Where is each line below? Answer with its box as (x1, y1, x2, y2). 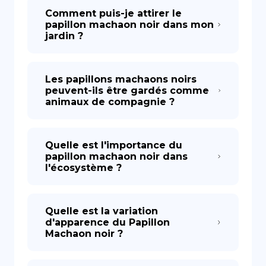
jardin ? (45, 30, 83, 42)
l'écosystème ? (45, 162, 122, 173)
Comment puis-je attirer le (45, 8, 182, 19)
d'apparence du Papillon (45, 217, 170, 228)
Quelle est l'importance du (45, 140, 182, 151)
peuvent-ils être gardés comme (45, 85, 209, 96)
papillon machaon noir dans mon (45, 19, 214, 30)
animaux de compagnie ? (45, 96, 175, 107)
